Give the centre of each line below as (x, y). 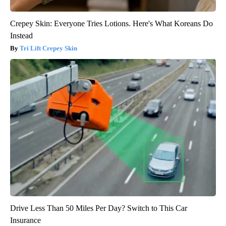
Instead (21, 36)
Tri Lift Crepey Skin (48, 48)
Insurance (25, 220)
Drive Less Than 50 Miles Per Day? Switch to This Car (99, 208)
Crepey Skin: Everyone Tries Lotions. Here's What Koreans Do (111, 24)
